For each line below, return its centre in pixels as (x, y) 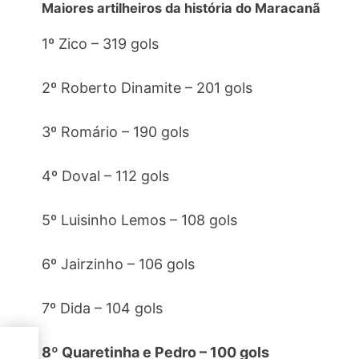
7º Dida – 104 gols (102, 308)
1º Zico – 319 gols (100, 44)
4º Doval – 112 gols (105, 176)
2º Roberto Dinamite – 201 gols (147, 88)
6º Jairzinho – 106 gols (118, 264)
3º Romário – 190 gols (115, 132)
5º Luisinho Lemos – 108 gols (139, 220)
